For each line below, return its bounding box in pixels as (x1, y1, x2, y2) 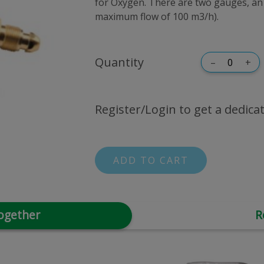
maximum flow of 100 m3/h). (95, 10, 219, 23)
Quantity (95, 54, 144, 70)
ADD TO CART (113, 154, 189, 167)
